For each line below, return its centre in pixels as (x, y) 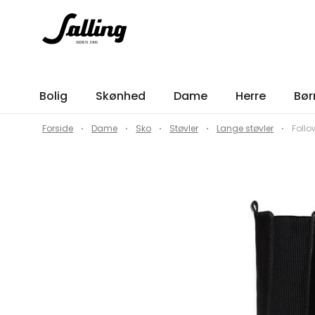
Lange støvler (245, 128)
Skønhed (121, 96)
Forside (58, 128)
